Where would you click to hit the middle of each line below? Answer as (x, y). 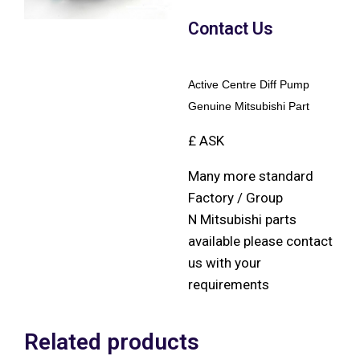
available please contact (260, 241)
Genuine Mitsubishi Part (249, 106)
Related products (112, 342)
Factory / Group (235, 197)
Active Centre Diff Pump (249, 84)
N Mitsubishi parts (242, 219)
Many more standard (251, 176)
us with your (225, 262)
